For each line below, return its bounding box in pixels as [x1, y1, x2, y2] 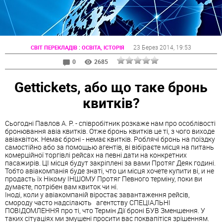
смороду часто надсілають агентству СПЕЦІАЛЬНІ [5, 198, 170, 208]
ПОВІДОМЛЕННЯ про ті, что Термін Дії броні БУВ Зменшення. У [5, 206, 205, 216]
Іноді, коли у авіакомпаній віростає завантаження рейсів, [5, 190, 190, 200]
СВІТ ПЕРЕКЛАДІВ [31, 44, 77, 51]
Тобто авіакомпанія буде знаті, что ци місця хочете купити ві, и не [5, 166, 214, 176]
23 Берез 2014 [133, 43, 173, 51]
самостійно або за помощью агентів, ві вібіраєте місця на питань [5, 142, 214, 152]
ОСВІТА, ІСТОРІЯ [82, 44, 124, 51]
